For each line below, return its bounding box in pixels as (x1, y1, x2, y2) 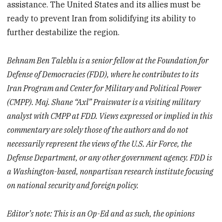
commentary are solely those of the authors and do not (7, 125, 189, 135)
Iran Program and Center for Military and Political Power (7, 83, 202, 94)
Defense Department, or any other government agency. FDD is (7, 153, 213, 163)
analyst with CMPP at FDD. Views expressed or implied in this (7, 111, 213, 121)
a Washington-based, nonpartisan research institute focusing (7, 166, 214, 177)
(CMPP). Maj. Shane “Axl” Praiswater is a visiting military (7, 97, 201, 108)
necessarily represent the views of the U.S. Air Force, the (7, 139, 192, 149)
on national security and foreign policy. (7, 180, 139, 191)
